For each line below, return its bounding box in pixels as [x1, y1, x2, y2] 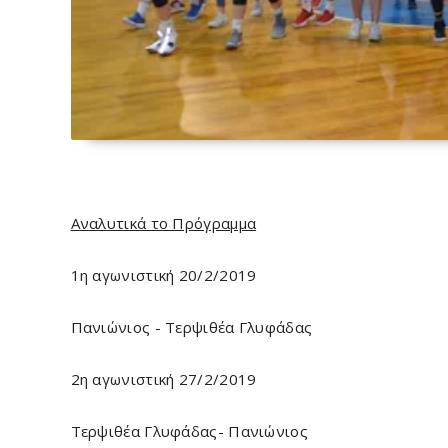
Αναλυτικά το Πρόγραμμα [70, 213, 257, 233]
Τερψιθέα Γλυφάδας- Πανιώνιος [70, 421, 308, 441]
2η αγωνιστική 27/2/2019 [70, 369, 257, 389]
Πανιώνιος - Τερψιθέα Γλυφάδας [70, 317, 313, 337]
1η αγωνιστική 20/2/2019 [70, 265, 257, 285]
